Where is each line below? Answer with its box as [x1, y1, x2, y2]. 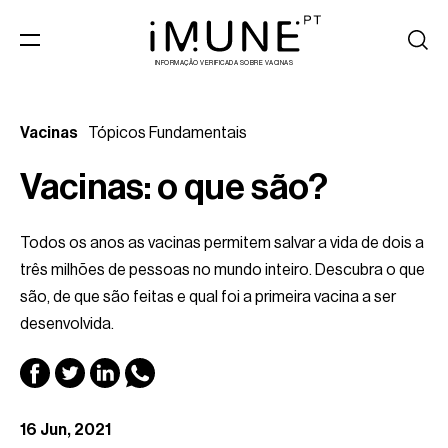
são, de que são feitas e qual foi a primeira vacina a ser [20, 289, 396, 305]
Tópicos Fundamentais [88, 125, 247, 141]
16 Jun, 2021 [20, 422, 111, 438]
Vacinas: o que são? [20, 170, 328, 206]
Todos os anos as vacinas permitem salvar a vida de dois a [20, 235, 424, 251]
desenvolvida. [20, 316, 114, 332]
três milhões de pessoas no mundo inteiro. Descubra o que [20, 262, 425, 278]
